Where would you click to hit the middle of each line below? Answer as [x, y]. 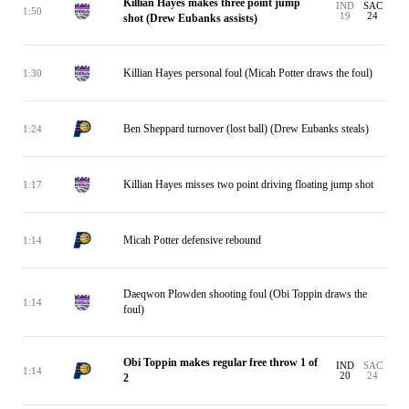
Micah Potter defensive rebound [192, 240]
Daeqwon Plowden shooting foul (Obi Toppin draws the [245, 294]
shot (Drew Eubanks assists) [190, 18]
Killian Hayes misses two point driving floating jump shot [248, 184]
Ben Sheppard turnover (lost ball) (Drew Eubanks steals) [246, 128]
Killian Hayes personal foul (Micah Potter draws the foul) [248, 73]
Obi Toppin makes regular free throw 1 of [220, 362]
